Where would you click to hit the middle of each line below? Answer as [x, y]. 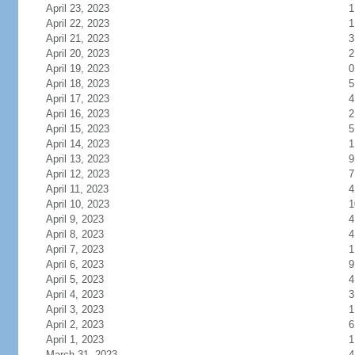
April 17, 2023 [77, 99]
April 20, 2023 [77, 53]
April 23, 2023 [77, 8]
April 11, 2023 [77, 189]
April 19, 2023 [77, 69]
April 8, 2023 [74, 234]
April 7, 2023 [74, 249]
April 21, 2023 [77, 38]
